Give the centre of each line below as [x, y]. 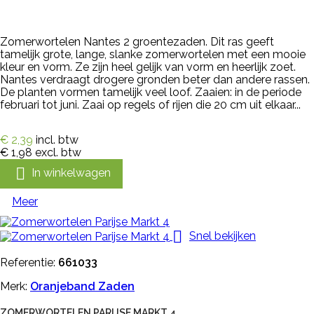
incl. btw [57, 139]
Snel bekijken [223, 235]
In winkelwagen [71, 172]
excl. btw [58, 152]
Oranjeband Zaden [82, 286]
